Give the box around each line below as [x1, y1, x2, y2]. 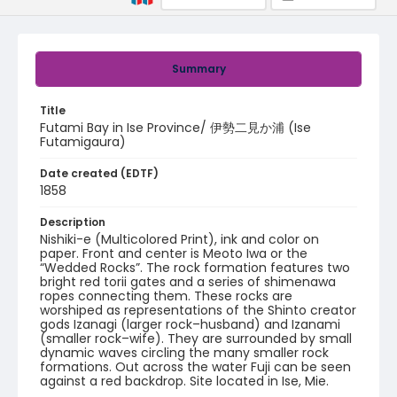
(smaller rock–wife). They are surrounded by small [40, 330, 352, 347]
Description [40, 214, 105, 230]
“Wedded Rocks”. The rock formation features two [40, 259, 350, 276]
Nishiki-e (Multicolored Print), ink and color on [40, 230, 319, 248]
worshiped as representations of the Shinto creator [40, 301, 356, 319]
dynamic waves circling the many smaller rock [40, 344, 329, 362]
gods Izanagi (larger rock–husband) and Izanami [40, 315, 340, 333]
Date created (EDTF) [40, 166, 159, 181]
